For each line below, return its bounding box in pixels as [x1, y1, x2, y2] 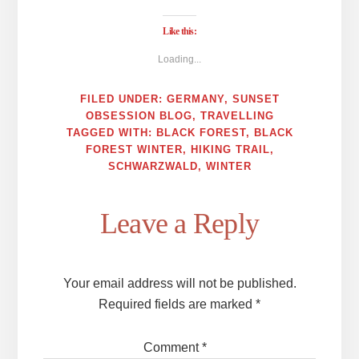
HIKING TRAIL [190, 143, 270, 156]
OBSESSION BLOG [85, 110, 192, 123]
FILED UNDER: [79, 93, 167, 106]
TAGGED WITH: [66, 127, 156, 139]
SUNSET [232, 93, 280, 106]
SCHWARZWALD [107, 160, 198, 173]
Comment [143, 341, 202, 355]
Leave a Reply [99, 208, 260, 240]
